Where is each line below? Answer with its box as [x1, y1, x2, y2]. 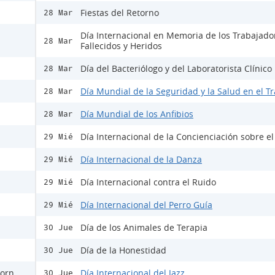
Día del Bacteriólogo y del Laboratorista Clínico [80, 63, 272, 75]
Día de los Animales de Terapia [80, 222, 207, 234]
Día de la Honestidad [80, 244, 166, 257]
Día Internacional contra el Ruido [80, 176, 216, 188]
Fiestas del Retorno [80, 7, 159, 19]
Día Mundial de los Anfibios [80, 108, 193, 120]
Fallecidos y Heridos [80, 40, 162, 52]
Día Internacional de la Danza [80, 153, 202, 166]
